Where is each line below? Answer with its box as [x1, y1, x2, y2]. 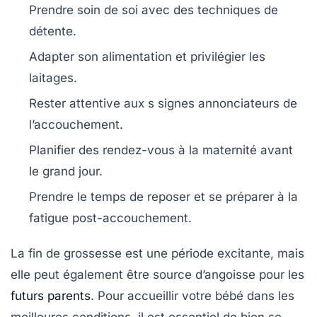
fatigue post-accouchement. [29, 211, 192, 226]
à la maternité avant [175, 143, 293, 158]
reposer [147, 190, 190, 204]
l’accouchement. [29, 117, 123, 132]
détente [29, 24, 73, 39]
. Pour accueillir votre [91, 289, 215, 304]
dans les [243, 289, 294, 304]
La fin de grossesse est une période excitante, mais [11, 246, 304, 261]
